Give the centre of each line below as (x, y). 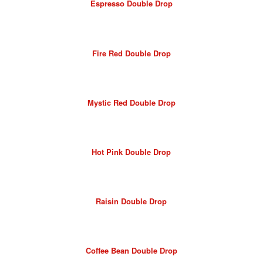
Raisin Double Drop (131, 201)
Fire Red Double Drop (131, 53)
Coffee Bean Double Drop (131, 250)
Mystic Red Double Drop (131, 102)
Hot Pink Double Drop (131, 151)
